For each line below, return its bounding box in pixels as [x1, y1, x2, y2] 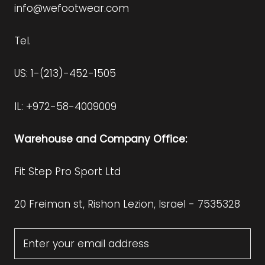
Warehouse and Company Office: [14, 131, 187, 146]
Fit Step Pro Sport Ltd [14, 164, 121, 179]
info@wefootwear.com [14, 1, 129, 16]
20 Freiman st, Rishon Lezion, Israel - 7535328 [14, 197, 240, 212]
